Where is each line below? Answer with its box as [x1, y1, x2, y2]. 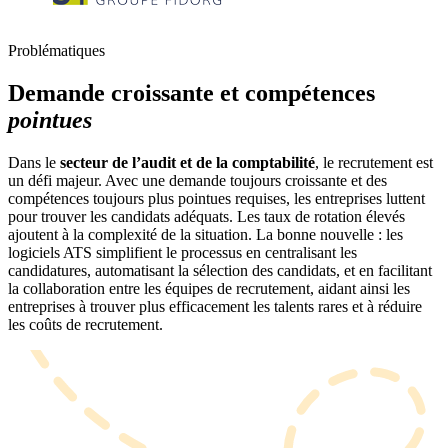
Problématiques [8, 41, 105, 59]
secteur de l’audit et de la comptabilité [60, 153, 315, 171]
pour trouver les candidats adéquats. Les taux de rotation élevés [8, 207, 405, 225]
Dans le [8, 153, 60, 171]
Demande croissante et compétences [8, 79, 375, 106]
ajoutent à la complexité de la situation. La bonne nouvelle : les [8, 225, 403, 243]
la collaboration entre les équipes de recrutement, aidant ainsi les [8, 279, 410, 297]
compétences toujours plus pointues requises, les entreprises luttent [8, 189, 425, 207]
